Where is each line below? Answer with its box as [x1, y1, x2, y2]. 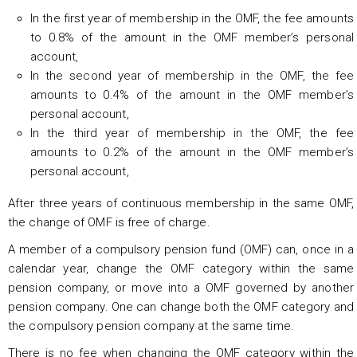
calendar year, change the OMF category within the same [8, 261, 354, 276]
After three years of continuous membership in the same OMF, [8, 195, 354, 210]
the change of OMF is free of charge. [8, 214, 210, 229]
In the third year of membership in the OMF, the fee [30, 125, 354, 140]
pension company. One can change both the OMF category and [8, 299, 354, 314]
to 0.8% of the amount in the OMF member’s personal [30, 29, 354, 45]
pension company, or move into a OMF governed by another [8, 280, 354, 295]
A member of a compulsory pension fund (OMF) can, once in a [8, 241, 354, 257]
